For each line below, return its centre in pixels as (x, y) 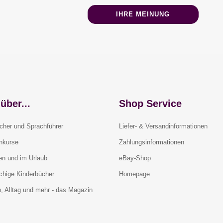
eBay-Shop (135, 158)
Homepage (134, 174)
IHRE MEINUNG (143, 14)
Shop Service (150, 104)
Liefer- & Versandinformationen (163, 126)
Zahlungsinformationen (152, 142)
